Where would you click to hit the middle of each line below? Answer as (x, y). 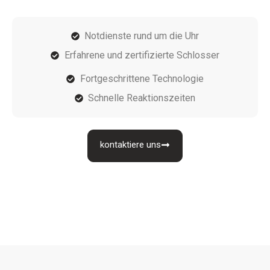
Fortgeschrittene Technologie (142, 78)
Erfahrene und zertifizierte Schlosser (142, 55)
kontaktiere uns (130, 144)
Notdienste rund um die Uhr (142, 36)
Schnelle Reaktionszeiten (142, 98)
